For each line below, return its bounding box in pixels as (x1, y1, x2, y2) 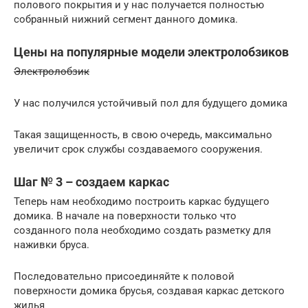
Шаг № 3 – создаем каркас (14, 174, 169, 189)
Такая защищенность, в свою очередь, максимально (14, 128, 272, 141)
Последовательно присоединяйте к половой (14, 269, 234, 283)
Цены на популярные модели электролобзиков (14, 44, 289, 59)
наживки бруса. (14, 238, 89, 251)
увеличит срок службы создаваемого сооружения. (14, 142, 263, 155)
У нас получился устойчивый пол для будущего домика (14, 96, 287, 109)
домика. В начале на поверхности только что (14, 209, 236, 222)
